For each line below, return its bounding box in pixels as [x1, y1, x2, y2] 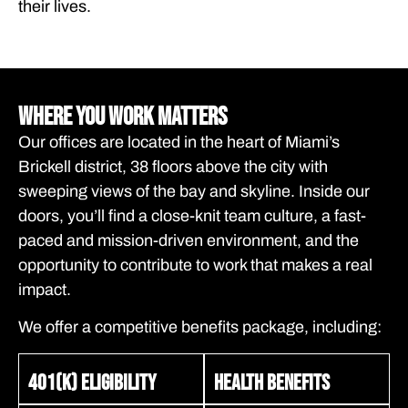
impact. [18, 280, 71, 299]
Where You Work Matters [18, 101, 227, 132]
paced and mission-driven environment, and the [18, 230, 359, 250]
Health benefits [214, 369, 330, 396]
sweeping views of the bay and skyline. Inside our [18, 181, 370, 200]
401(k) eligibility [28, 369, 156, 396]
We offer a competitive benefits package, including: [18, 318, 382, 337]
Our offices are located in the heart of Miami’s [18, 132, 340, 151]
